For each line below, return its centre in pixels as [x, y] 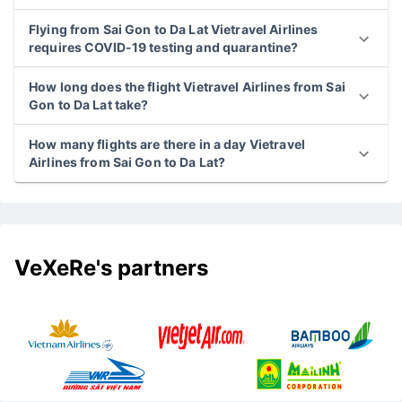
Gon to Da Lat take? [89, 105]
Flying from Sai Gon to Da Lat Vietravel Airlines [174, 29]
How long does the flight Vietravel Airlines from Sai [187, 87]
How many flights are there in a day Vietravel [167, 144]
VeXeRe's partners [114, 267]
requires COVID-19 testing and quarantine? [164, 47]
